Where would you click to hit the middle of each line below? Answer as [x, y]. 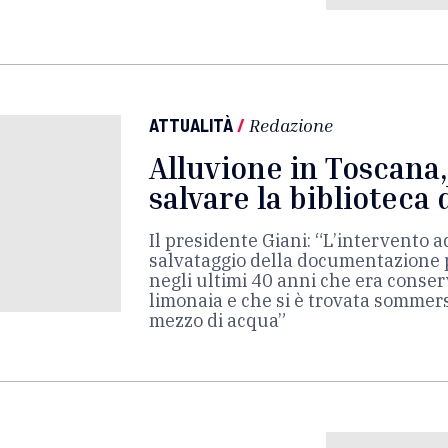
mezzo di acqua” [217, 320]
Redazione [291, 125]
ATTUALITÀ [191, 125]
